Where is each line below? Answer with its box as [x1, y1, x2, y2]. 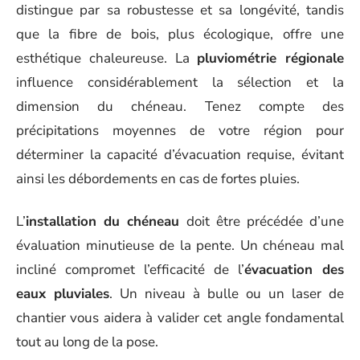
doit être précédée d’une [179, 211, 345, 231]
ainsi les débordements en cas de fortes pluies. [16, 170, 300, 189]
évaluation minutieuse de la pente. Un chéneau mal [16, 235, 344, 255]
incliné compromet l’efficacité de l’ [16, 260, 244, 279]
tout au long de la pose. [16, 332, 158, 351]
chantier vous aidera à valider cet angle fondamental [16, 308, 344, 327]
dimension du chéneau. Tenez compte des [16, 97, 344, 117]
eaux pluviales [16, 284, 109, 303]
